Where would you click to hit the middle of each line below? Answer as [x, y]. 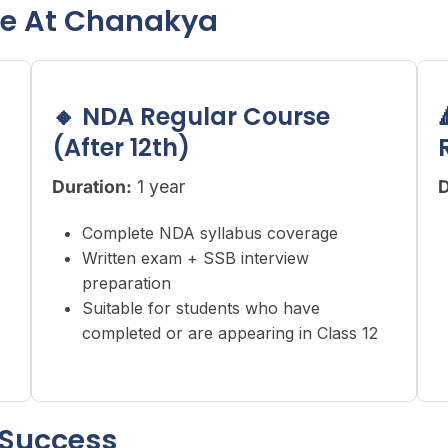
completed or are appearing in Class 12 [229, 333]
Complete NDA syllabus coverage [209, 233]
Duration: [91, 186]
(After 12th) [120, 147]
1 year [158, 186]
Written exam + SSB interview [195, 258]
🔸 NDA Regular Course [190, 116]
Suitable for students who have [200, 308]
